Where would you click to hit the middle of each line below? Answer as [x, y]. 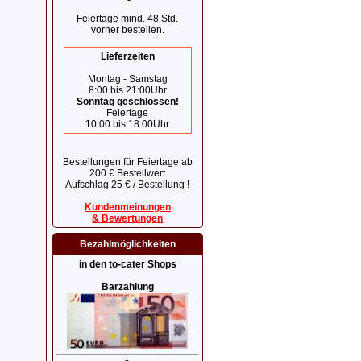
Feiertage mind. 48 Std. [128, 19]
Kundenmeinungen [127, 207]
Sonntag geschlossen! [127, 102]
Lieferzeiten [127, 56]
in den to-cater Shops [127, 264]
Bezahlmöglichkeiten [127, 244]
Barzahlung [127, 287]
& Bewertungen [128, 218]
